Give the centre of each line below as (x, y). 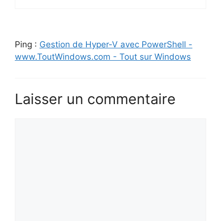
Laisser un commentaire (95, 99)
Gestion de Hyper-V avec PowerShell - (116, 44)
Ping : (27, 44)
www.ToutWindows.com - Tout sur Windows (103, 56)
